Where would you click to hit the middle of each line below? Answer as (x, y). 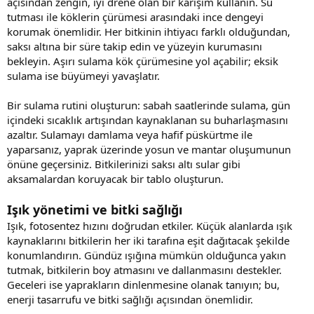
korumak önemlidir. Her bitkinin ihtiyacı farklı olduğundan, (149, 31)
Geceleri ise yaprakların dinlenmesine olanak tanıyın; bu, (143, 284)
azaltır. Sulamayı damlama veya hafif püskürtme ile (130, 134)
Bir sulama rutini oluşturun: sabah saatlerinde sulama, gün (149, 105)
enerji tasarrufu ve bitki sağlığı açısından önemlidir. (130, 299)
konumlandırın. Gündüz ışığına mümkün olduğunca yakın (146, 255)
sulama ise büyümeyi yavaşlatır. (83, 75)
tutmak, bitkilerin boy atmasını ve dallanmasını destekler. (144, 269)
